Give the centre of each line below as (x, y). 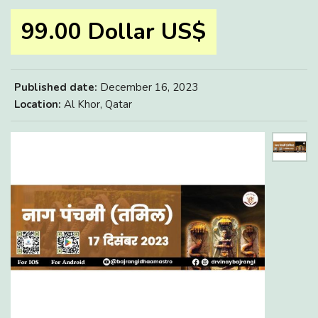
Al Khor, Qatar (97, 104)
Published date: (56, 87)
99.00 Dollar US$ (114, 32)
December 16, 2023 (148, 87)
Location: (38, 104)
